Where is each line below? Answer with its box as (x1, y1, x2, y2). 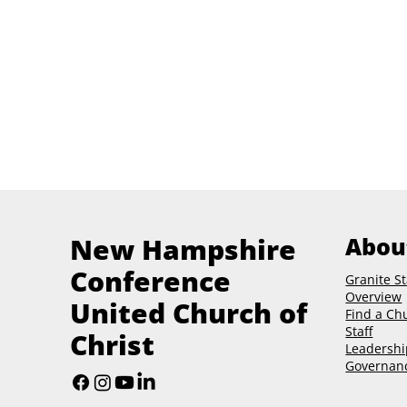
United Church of (69, 294, 307, 333)
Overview (345, 287, 402, 305)
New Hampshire (69, 231, 296, 269)
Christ (69, 326, 154, 364)
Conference (69, 263, 231, 301)
